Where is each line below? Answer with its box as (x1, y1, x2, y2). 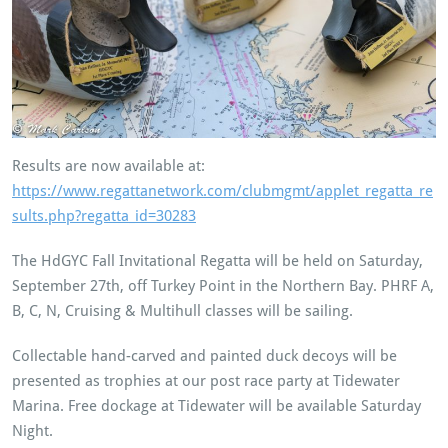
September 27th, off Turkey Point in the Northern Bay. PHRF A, (12, 277, 434, 296)
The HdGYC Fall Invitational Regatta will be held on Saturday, (12, 252, 423, 271)
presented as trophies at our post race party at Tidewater (12, 372, 400, 391)
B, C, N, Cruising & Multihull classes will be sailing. (12, 302, 353, 321)
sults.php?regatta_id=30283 (12, 207, 196, 226)
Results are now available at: (12, 157, 205, 176)
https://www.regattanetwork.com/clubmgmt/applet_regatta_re (12, 182, 433, 201)
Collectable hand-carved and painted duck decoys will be (12, 347, 397, 366)
